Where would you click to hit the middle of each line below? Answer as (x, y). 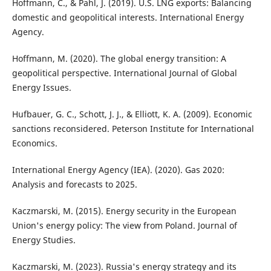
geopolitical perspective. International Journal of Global (124, 73)
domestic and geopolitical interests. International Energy (128, 17)
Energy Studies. (44, 240)
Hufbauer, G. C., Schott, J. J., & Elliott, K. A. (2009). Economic (132, 114)
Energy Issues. (41, 87)
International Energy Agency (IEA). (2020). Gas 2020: (118, 169)
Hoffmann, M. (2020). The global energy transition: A (119, 58)
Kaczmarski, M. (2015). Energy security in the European (124, 211)
